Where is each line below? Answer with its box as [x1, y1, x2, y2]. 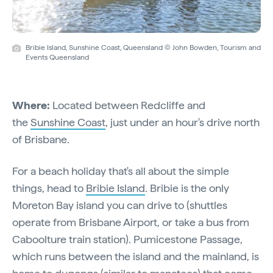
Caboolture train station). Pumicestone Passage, [12, 233, 243, 246]
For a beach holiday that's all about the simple [12, 165, 229, 178]
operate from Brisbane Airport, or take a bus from [12, 216, 249, 229]
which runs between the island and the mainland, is [12, 250, 259, 263]
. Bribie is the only [145, 182, 229, 195]
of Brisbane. [12, 133, 69, 146]
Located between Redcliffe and [50, 99, 205, 112]
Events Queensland [26, 53, 89, 62]
